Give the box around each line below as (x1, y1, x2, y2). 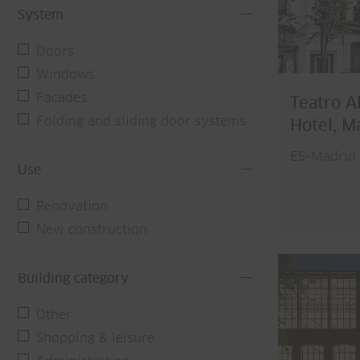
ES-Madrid (290, 150, 356, 164)
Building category (18, 272, 129, 285)
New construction (36, 223, 147, 236)
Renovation (36, 200, 108, 213)
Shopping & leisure (36, 332, 154, 345)
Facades (36, 92, 87, 104)
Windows (36, 68, 95, 81)
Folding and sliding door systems (36, 115, 246, 128)
